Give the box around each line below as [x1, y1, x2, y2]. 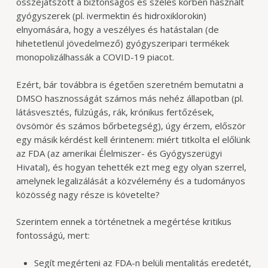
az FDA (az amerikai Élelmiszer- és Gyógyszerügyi [16, 147, 222, 159]
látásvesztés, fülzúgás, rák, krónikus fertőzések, [16, 105, 214, 118]
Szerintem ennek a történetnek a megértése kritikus [16, 215, 232, 228]
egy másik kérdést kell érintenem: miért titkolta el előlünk [16, 133, 250, 145]
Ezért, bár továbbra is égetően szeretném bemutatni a [16, 78, 243, 90]
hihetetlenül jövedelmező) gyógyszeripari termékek [16, 37, 229, 50]
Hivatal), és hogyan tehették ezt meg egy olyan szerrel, [16, 160, 246, 173]
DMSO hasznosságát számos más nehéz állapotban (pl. [16, 92, 243, 104]
